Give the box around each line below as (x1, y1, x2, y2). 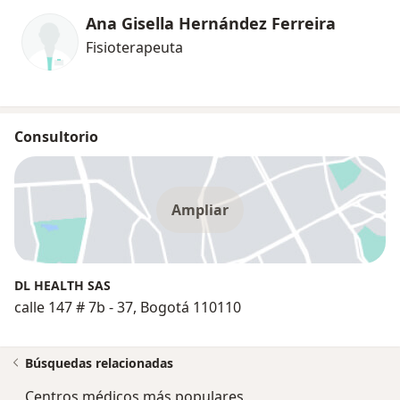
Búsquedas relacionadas (25, 354, 173, 372)
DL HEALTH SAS (14, 277, 111, 295)
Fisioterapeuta (86, 37, 183, 58)
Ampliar (171, 200, 229, 221)
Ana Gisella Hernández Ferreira (86, 12, 336, 35)
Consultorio (14, 127, 98, 147)
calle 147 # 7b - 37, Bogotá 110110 (14, 297, 241, 318)
